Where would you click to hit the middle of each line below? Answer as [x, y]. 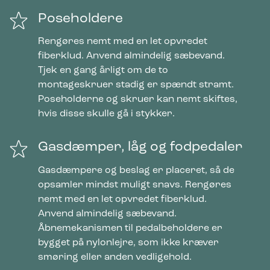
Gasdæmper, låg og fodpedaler [140, 148]
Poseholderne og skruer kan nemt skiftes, [138, 100]
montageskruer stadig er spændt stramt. [136, 85]
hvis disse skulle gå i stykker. [106, 114]
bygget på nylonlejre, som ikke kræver [128, 243]
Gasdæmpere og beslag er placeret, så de [136, 170]
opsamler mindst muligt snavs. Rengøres [135, 185]
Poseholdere [80, 19]
